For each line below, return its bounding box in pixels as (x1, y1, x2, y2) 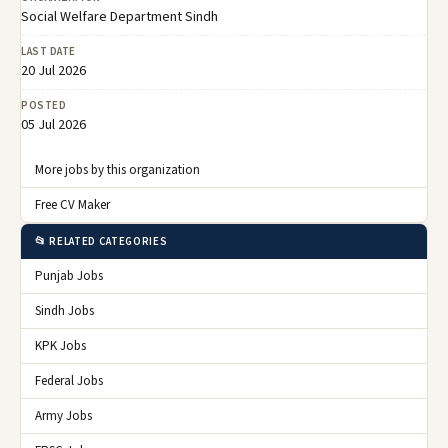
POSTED (21, 98, 67, 114)
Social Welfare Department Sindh (21, 7, 218, 28)
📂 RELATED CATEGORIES (35, 234, 168, 250)
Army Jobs (35, 407, 92, 426)
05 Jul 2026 (21, 115, 86, 136)
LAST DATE (21, 44, 76, 60)
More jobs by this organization (35, 161, 200, 180)
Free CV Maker (35, 196, 110, 215)
